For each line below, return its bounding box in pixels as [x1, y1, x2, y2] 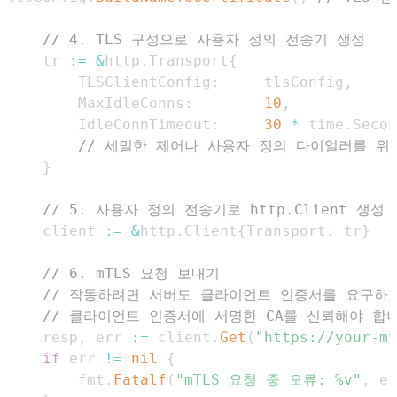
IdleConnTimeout [78, 115, 211, 133]
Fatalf [113, 370, 167, 388]
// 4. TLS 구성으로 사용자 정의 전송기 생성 [43, 30, 365, 48]
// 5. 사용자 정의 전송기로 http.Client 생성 [43, 200, 385, 218]
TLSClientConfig [78, 73, 211, 90]
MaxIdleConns [78, 94, 184, 112]
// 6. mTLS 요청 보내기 [43, 264, 220, 282]
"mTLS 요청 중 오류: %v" [175, 370, 362, 388]
